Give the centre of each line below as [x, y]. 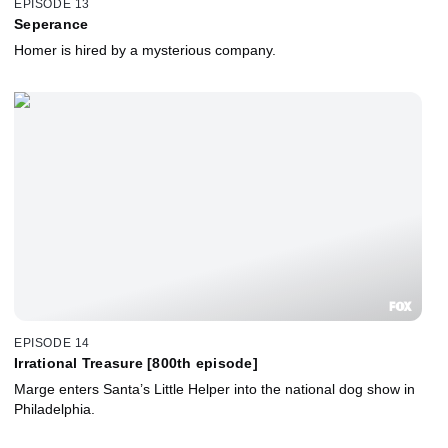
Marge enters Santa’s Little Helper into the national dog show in [214, 389]
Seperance [51, 23]
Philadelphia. [54, 409]
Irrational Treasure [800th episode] [136, 363]
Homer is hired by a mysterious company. [145, 49]
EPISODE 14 [52, 343]
